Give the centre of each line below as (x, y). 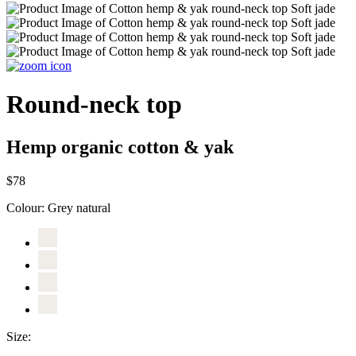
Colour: (27, 207)
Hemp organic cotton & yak (120, 147)
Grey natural (79, 207)
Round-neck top (94, 104)
